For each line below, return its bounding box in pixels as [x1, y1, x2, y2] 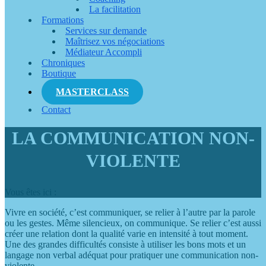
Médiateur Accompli [65, 47, 142, 57]
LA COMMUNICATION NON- [11, 128, 255, 148]
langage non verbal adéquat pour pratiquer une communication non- [5, 250, 258, 261]
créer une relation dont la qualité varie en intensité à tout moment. [5, 229, 248, 239]
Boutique [42, 68, 76, 78]
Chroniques [42, 58, 85, 68]
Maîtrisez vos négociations [65, 36, 164, 46]
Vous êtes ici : [5, 187, 56, 198]
